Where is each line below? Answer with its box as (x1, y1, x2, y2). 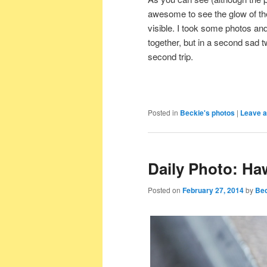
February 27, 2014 (182, 184, 244, 195)
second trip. (148, 50, 193, 63)
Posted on (148, 184, 182, 195)
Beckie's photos (180, 107, 235, 119)
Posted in (148, 107, 178, 118)
